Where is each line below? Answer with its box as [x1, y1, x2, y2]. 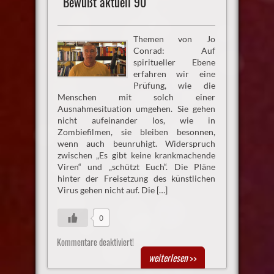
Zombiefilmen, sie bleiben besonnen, [57, 126, 216, 137]
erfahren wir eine [133, 68, 216, 79]
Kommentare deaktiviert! [56, 235, 134, 248]
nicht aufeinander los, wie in [57, 114, 216, 125]
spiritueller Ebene [133, 56, 216, 67]
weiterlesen [149, 250, 188, 264]
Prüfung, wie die [133, 80, 216, 91]
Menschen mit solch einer [57, 91, 216, 102]
